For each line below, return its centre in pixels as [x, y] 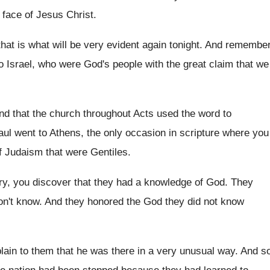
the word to [206, 114]
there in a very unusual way [173, 251]
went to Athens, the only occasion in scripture [117, 133]
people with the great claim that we [191, 64]
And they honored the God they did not [131, 202]
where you [246, 133]
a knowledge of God [180, 182]
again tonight [171, 45]
